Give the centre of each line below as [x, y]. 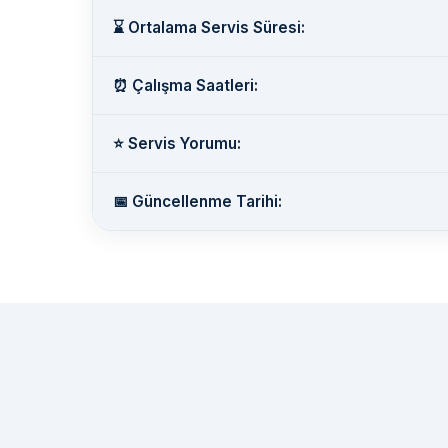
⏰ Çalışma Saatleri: [185, 86]
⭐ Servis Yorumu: [177, 144]
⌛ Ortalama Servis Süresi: [209, 28]
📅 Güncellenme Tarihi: [197, 202]
